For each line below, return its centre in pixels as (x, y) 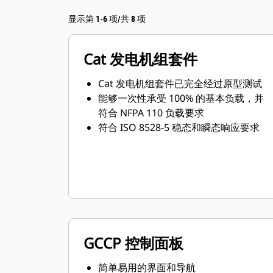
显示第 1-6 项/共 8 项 (107, 19)
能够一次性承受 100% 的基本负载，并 (181, 98)
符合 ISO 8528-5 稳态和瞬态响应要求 (179, 127)
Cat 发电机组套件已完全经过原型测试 (180, 83)
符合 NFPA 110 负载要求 (151, 113)
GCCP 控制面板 (133, 243)
